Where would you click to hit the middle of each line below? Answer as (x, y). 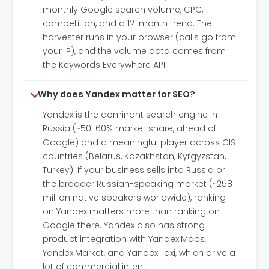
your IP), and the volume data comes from (134, 51)
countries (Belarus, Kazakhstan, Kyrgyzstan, (134, 156)
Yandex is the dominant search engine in (130, 114)
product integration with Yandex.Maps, (124, 239)
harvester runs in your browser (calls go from (139, 37)
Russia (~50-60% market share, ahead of (129, 128)
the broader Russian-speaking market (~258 (138, 183)
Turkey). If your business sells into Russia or (134, 170)
